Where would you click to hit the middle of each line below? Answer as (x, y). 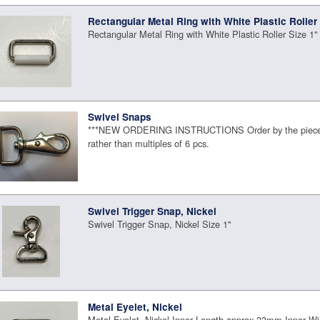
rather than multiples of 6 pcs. (149, 144)
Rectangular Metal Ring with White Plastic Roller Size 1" (203, 34)
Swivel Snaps (120, 117)
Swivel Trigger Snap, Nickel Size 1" (160, 224)
